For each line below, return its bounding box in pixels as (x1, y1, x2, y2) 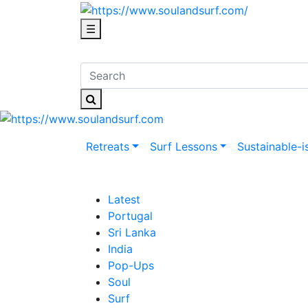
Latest (108, 192, 140, 206)
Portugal (108, 208, 153, 223)
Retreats (86, 139, 129, 153)
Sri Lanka (108, 225, 156, 239)
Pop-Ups (108, 258, 154, 272)
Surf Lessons (149, 139, 217, 153)
